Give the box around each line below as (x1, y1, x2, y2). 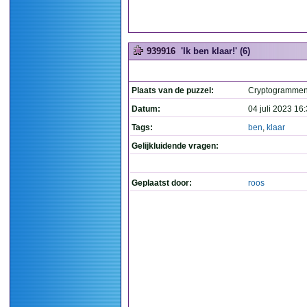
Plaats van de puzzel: (132, 86, 214, 95)
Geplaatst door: (132, 178, 192, 188)
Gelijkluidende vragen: (132, 141, 219, 151)
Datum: (132, 104, 160, 114)
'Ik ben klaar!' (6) (181, 46, 250, 56)
